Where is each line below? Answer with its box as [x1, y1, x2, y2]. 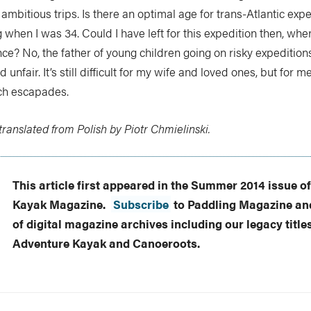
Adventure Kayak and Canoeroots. [12, 235, 201, 252]
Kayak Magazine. [12, 196, 112, 213]
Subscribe [113, 196, 169, 213]
